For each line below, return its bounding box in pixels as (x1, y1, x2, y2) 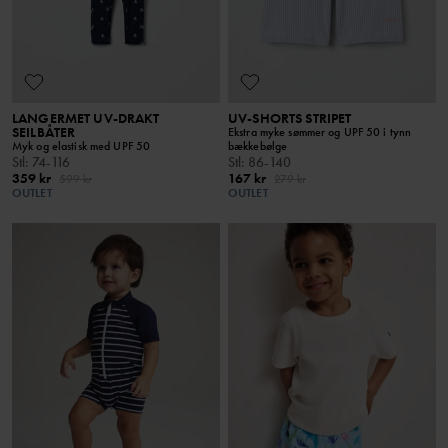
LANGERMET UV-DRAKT (12, 108, 160, 127)
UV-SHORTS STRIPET (228, 108, 352, 127)
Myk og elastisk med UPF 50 (12, 137, 151, 154)
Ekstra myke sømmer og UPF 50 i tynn (228, 123, 412, 140)
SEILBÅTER (12, 122, 76, 141)
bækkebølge (228, 137, 288, 154)
